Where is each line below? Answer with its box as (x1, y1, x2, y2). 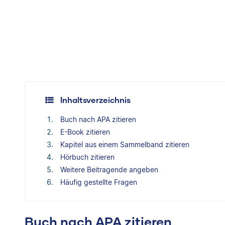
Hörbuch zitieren (60, 153, 115, 162)
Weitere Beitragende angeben (60, 165, 158, 174)
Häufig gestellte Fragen (60, 178, 137, 187)
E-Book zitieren (60, 128, 110, 137)
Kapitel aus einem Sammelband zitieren (60, 140, 189, 149)
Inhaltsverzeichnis (60, 95, 131, 105)
